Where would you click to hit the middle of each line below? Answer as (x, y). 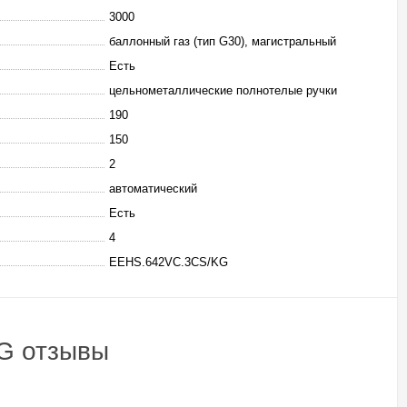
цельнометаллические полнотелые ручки (223, 90)
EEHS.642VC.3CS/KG (169, 262)
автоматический (153, 189)
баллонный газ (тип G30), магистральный (223, 41)
